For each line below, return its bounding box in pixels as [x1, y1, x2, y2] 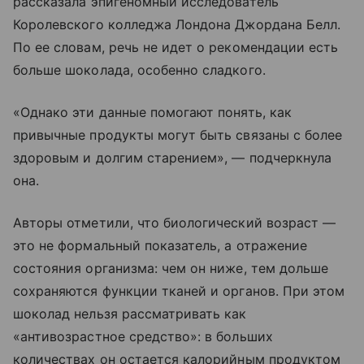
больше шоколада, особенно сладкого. [13, 62, 266, 79]
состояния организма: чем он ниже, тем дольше [13, 260, 329, 277]
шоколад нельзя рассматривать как [13, 305, 247, 323]
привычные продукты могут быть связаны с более [13, 127, 343, 144]
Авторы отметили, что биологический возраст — [13, 214, 336, 232]
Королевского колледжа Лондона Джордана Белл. [13, 16, 341, 33]
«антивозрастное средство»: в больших [13, 328, 273, 345]
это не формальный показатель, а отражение [13, 237, 307, 254]
